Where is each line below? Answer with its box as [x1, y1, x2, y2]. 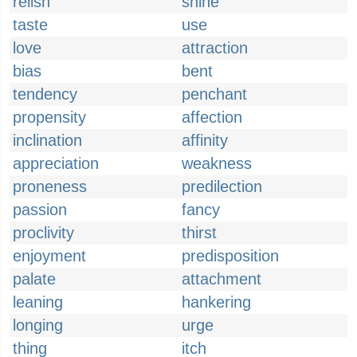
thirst [182, 224, 217, 241]
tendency [13, 85, 77, 103]
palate [13, 270, 56, 288]
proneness [13, 178, 87, 195]
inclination [13, 131, 82, 149]
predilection [182, 178, 262, 195]
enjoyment [13, 247, 86, 265]
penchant [182, 85, 247, 103]
